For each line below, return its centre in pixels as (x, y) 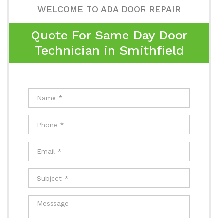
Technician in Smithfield (109, 50)
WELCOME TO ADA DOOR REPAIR (109, 9)
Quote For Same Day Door (109, 35)
